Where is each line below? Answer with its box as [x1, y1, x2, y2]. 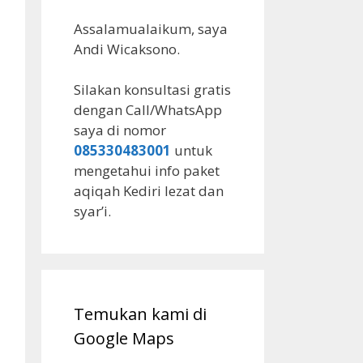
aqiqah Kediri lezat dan [74, 181, 224, 200]
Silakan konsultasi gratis [74, 80, 231, 99]
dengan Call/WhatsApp [74, 100, 222, 119]
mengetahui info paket [74, 161, 220, 180]
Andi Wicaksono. [74, 39, 180, 58]
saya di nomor [74, 121, 166, 139]
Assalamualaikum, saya [74, 19, 228, 38]
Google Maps [74, 327, 174, 349]
